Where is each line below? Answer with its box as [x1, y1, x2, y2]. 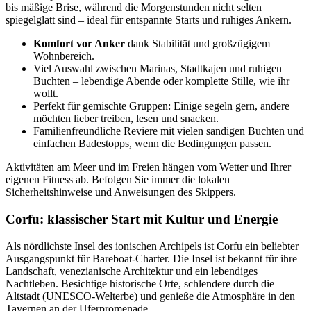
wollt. [33, 87, 58, 100]
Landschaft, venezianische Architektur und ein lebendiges [6, 264, 258, 277]
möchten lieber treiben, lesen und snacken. [33, 112, 219, 125]
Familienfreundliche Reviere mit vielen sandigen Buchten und [33, 125, 304, 137]
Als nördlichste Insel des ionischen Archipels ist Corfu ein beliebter [6, 239, 299, 252]
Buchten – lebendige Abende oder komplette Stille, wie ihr [33, 75, 289, 87]
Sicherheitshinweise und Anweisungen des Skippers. [6, 186, 236, 199]
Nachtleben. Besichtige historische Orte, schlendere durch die [6, 277, 274, 289]
